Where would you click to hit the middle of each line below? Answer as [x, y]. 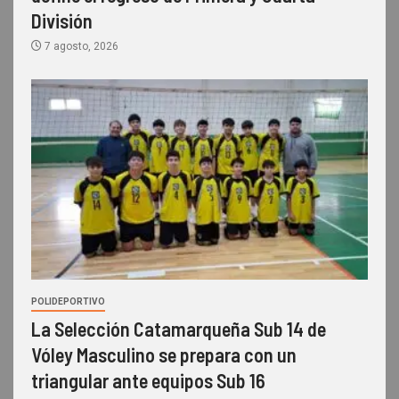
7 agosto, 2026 [80, 47]
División [62, 21]
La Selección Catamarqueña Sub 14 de [179, 329]
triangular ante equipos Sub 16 [148, 381]
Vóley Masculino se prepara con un [164, 355]
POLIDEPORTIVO [68, 302]
